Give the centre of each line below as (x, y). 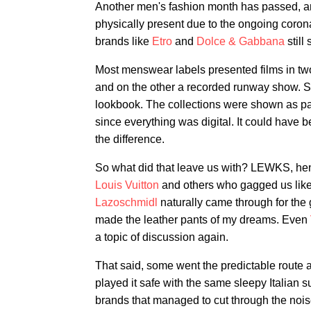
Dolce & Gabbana (241, 41)
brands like (124, 41)
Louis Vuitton (127, 185)
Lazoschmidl (126, 202)
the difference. (130, 139)
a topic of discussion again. (162, 237)
